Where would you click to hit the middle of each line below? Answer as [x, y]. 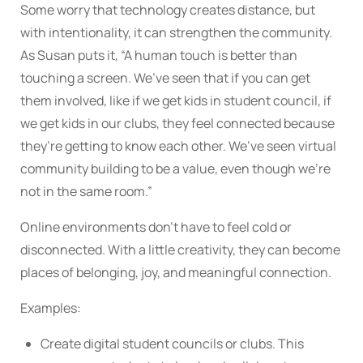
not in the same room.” [86, 192]
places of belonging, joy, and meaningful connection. [176, 273]
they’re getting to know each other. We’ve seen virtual [178, 146]
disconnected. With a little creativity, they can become [180, 250]
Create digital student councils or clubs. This [172, 344]
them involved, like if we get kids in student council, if [176, 101]
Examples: [51, 308]
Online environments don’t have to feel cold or [156, 227]
